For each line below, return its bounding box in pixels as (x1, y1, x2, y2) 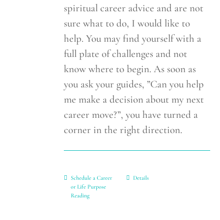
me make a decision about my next (64, 93, 204, 106)
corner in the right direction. (64, 123, 183, 136)
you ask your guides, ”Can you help (64, 78, 204, 90)
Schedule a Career (71, 174, 112, 181)
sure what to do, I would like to (64, 17, 191, 29)
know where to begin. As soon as (64, 62, 196, 75)
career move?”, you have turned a (64, 108, 198, 121)
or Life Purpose (71, 183, 107, 190)
